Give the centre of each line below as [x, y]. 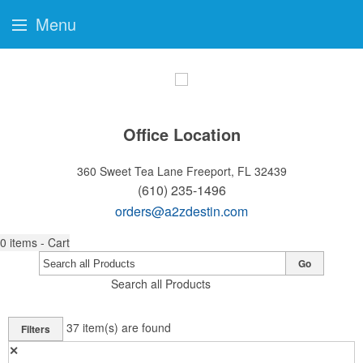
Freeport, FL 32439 [236, 171]
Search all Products [160, 284]
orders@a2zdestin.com [181, 211]
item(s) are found [127, 327]
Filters [36, 329]
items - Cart [40, 242]
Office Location [181, 134]
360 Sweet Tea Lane [130, 171]
